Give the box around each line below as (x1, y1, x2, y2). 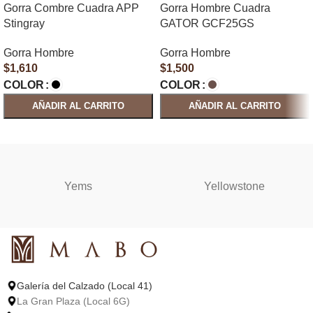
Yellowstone (204, 180, 265, 192)
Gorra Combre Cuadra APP (3, 2, 139, 15)
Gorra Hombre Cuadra (160, 2, 270, 15)
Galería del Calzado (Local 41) (17, 279, 152, 291)
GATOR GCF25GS (160, 17, 254, 30)
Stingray (3, 17, 45, 30)
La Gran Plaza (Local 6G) (17, 295, 130, 307)
